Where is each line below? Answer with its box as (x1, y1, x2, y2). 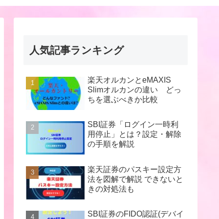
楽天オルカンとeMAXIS (88, 76, 171, 84)
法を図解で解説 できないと (88, 175, 183, 183)
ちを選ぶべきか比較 (88, 95, 158, 104)
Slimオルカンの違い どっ (88, 86, 181, 94)
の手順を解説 (88, 140, 134, 149)
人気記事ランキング (29, 44, 124, 56)
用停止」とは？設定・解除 (88, 130, 181, 139)
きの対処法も (88, 184, 134, 193)
